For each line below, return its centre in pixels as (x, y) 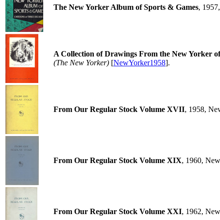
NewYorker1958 (139, 63)
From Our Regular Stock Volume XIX (118, 160)
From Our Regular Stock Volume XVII (119, 109)
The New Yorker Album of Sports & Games (126, 7)
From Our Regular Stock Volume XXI (118, 211)
